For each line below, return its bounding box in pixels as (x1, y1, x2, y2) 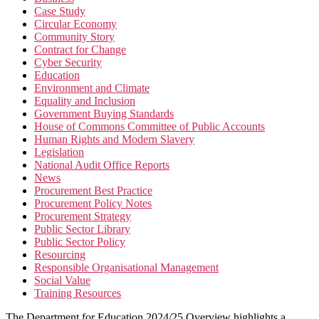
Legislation (34, 146, 84, 159)
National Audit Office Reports (34, 159, 169, 172)
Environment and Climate (34, 82, 150, 95)
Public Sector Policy (34, 236, 125, 249)
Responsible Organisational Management (34, 261, 219, 274)
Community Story (34, 31, 115, 43)
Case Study (34, 5, 85, 18)
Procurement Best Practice (34, 184, 152, 197)
